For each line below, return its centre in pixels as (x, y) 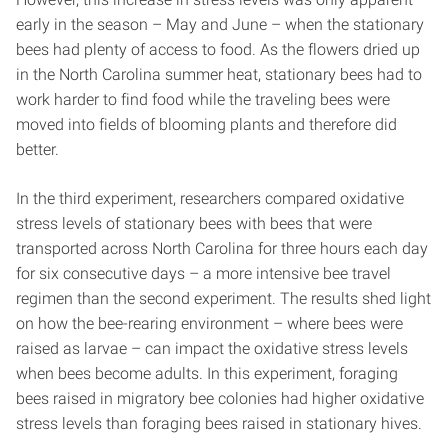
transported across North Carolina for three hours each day (222, 248)
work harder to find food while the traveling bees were (203, 99)
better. (37, 149)
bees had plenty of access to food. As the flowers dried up (218, 49)
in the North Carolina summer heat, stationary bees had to (219, 74)
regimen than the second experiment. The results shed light (223, 298)
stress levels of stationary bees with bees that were (194, 223)
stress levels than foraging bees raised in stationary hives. (219, 423)
